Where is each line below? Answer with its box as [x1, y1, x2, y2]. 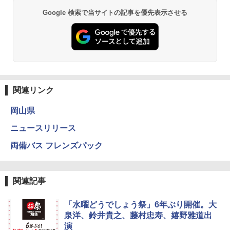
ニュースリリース [10, 124, 76, 133]
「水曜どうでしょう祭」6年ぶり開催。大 [64, 200, 217, 209]
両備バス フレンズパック [10, 141, 103, 150]
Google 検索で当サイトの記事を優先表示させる [42, 9, 188, 16]
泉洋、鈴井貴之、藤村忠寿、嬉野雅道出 [64, 211, 212, 220]
